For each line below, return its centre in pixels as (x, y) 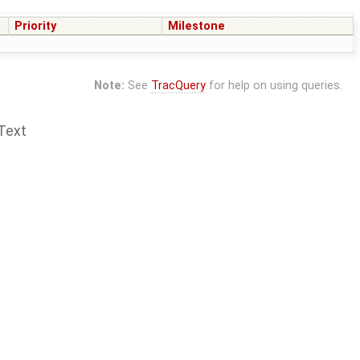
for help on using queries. (274, 86)
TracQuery (178, 86)
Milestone (197, 27)
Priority (36, 27)
